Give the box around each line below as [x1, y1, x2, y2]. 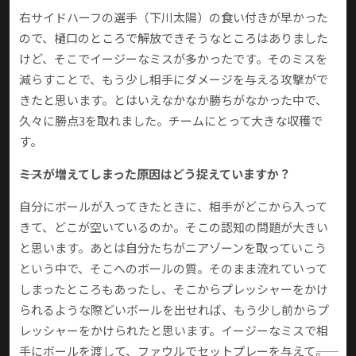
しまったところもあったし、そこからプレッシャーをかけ [19, 281, 328, 298]
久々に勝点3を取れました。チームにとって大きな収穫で [19, 112, 323, 130]
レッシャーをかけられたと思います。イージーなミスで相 [19, 322, 328, 339]
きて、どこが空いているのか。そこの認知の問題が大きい [19, 219, 328, 236]
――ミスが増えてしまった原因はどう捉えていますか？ [19, 165, 291, 183]
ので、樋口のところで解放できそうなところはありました [19, 29, 328, 47]
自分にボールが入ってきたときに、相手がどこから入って [19, 198, 327, 215]
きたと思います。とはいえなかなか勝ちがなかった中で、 [19, 91, 327, 109]
